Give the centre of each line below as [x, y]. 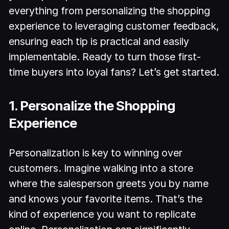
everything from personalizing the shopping [110, 10]
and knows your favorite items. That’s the [106, 199]
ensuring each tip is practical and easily [99, 41]
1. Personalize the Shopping [92, 106]
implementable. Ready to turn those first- [105, 56]
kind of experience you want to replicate [102, 214]
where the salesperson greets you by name [109, 184]
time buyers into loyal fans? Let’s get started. [114, 72]
